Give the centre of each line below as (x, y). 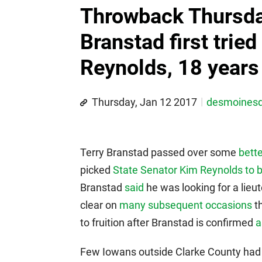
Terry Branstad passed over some (159, 153)
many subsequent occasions (186, 205)
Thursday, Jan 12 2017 (144, 102)
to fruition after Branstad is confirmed (168, 223)
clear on (100, 205)
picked (96, 170)
